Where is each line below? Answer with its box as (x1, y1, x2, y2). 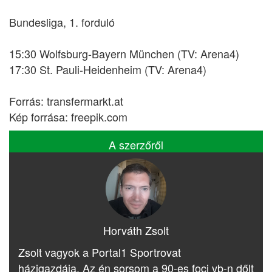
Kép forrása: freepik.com (9, 109, 127, 124)
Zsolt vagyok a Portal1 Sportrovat (18, 244, 181, 260)
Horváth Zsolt (103, 222, 169, 238)
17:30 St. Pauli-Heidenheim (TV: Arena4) (9, 61, 206, 77)
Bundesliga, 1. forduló (9, 14, 115, 30)
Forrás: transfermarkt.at (9, 93, 123, 109)
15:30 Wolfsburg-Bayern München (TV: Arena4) (9, 46, 239, 61)
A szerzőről (109, 137, 163, 152)
